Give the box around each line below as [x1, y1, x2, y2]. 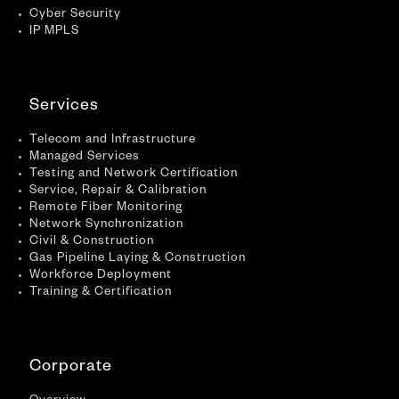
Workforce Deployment [29, 269, 172, 283]
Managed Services [29, 151, 140, 165]
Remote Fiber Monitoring [29, 201, 183, 216]
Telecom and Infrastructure [29, 134, 196, 148]
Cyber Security [29, 8, 121, 22]
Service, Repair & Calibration [29, 184, 207, 199]
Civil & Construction [29, 235, 154, 249]
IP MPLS [29, 25, 79, 39]
